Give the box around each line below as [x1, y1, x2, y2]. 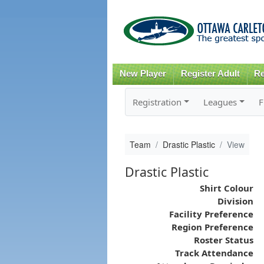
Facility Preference [169, 207, 253, 220]
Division [217, 194, 253, 207]
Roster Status [193, 233, 253, 246]
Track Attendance [174, 246, 253, 259]
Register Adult [180, 69, 240, 78]
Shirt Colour [199, 181, 253, 194]
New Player [119, 69, 166, 78]
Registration [132, 95, 181, 108]
